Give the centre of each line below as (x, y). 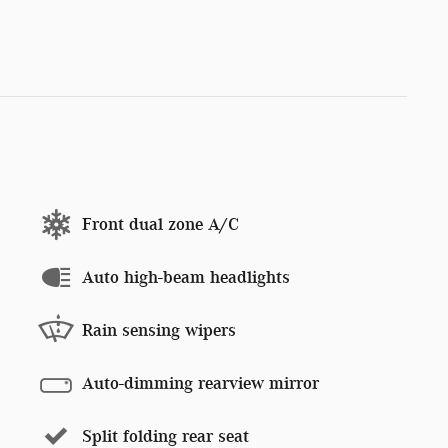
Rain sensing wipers (159, 330)
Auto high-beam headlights (186, 277)
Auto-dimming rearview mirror (200, 383)
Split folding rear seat (165, 436)
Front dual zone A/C (160, 224)
